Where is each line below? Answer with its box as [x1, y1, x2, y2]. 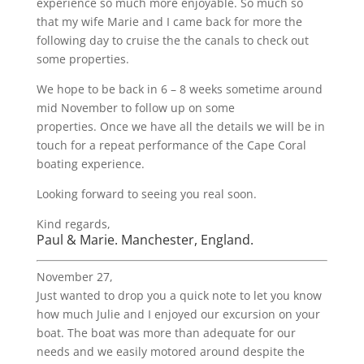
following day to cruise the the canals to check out [36, 32, 309, 48]
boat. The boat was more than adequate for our [36, 325, 296, 340]
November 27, [36, 269, 113, 284]
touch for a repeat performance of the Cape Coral [36, 137, 306, 153]
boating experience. [36, 156, 145, 171]
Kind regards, [36, 216, 110, 232]
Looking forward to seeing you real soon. [36, 186, 257, 201]
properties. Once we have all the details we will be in [36, 119, 325, 134]
